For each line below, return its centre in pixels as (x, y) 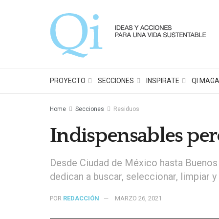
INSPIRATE (163, 80)
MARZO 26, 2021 (138, 198)
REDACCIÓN (81, 198)
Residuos (126, 109)
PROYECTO (68, 80)
